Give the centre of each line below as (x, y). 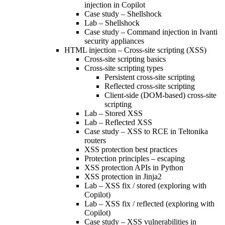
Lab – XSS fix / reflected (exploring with (149, 203)
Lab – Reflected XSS (118, 122)
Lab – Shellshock (112, 23)
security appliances (114, 41)
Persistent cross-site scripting (150, 77)
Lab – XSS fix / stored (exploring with (145, 185)
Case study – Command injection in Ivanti (151, 32)
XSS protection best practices (131, 149)
